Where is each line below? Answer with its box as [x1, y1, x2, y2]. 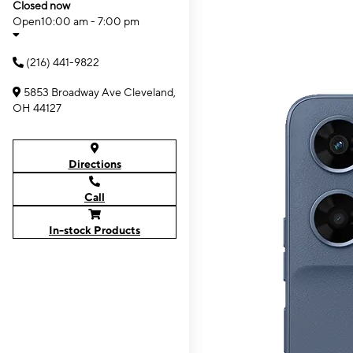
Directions [68, 158, 121, 170]
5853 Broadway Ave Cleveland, [24, 86, 176, 98]
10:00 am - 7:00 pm [41, 15, 139, 28]
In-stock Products [49, 224, 140, 236]
